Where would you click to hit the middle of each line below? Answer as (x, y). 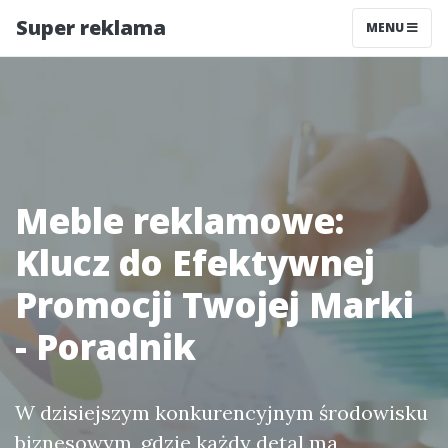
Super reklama (91, 27)
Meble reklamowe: (179, 220)
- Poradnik (105, 346)
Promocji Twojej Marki (214, 304)
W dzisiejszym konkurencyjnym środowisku (221, 412)
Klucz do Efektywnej (195, 262)
